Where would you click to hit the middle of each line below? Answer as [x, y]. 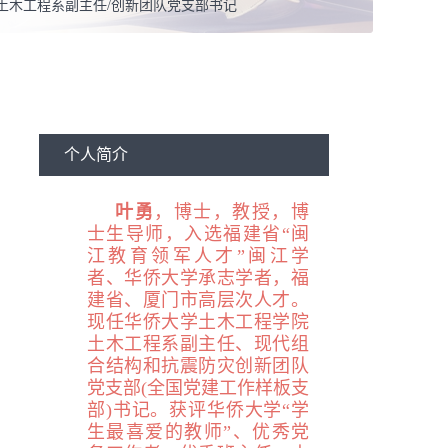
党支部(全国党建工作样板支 [198, 388]
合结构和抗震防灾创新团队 [198, 366]
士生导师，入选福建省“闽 [198, 234]
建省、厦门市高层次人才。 [198, 300]
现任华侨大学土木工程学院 [198, 322]
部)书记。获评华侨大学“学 [198, 410]
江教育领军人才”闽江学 [198, 256]
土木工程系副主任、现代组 [198, 344]
